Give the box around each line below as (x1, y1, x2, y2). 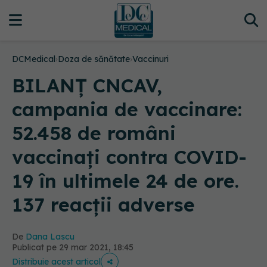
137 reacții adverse (12, 193, 195, 216)
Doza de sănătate (58, 54, 130, 64)
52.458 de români (12, 121, 176, 145)
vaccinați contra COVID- (12, 145, 247, 169)
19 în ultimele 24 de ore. (12, 169, 239, 193)
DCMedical (12, 54, 55, 64)
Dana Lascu (26, 231, 74, 242)
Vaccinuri (132, 54, 169, 64)
